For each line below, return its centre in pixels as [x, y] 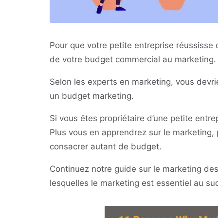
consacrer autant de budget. [106, 146]
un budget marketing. [92, 96]
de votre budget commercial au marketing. [133, 59]
